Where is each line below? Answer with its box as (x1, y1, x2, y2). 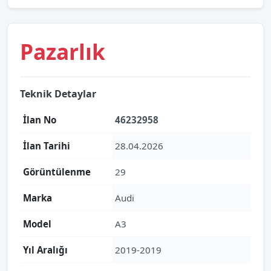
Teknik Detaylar (20, 87, 96, 100)
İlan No (23, 114, 56, 126)
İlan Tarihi (23, 140, 70, 152)
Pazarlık (20, 37, 105, 66)
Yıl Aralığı (23, 244, 68, 256)
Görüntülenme (23, 166, 91, 178)
